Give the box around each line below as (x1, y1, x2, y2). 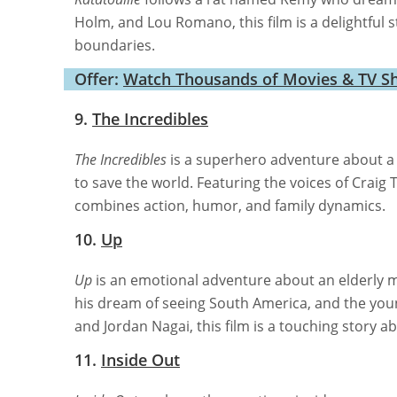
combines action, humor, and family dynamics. (74, 195, 385, 215)
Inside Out (101, 348, 180, 370)
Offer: (74, 67, 123, 90)
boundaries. (74, 35, 155, 55)
